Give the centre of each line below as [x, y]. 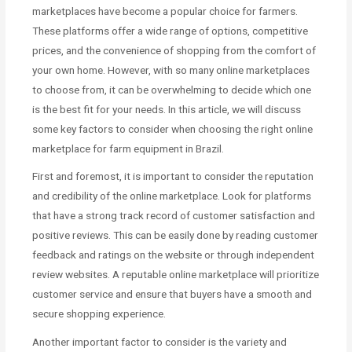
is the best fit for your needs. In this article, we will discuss [167, 109]
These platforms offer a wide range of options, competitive [170, 30]
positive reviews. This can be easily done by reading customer [176, 235]
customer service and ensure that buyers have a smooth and [172, 294]
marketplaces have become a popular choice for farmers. [165, 11]
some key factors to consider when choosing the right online [173, 128]
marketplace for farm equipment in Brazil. [128, 148]
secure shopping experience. [99, 314]
